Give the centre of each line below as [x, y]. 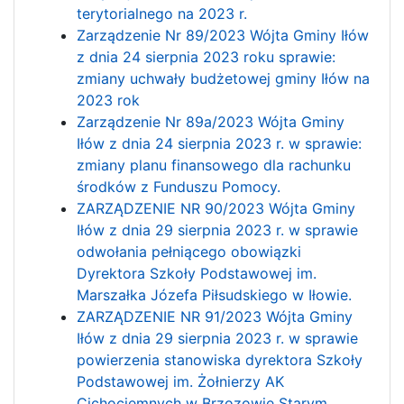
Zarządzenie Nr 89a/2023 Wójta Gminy [211, 121]
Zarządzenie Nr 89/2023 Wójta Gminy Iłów [223, 35]
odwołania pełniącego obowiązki [189, 251]
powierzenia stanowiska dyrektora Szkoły [220, 359]
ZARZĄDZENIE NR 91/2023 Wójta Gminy [215, 316]
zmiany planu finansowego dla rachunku [214, 165]
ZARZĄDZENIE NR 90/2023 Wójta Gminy [216, 208]
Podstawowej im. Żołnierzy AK [181, 381]
